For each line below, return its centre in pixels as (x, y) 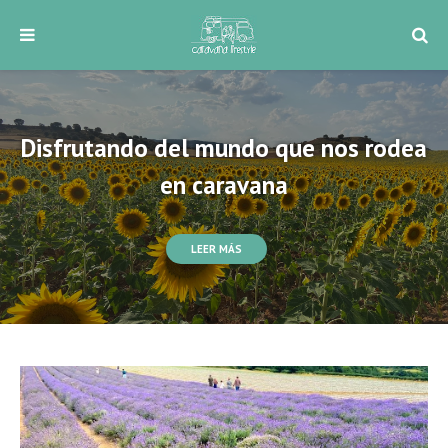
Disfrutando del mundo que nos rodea (224, 148)
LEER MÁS (216, 249)
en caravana (224, 185)
